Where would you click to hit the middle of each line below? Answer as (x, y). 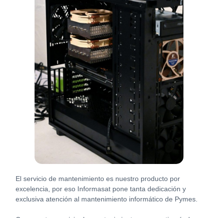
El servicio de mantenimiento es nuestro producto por (98, 178)
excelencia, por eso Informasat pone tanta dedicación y (101, 189)
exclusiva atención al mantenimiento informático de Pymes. (107, 199)
